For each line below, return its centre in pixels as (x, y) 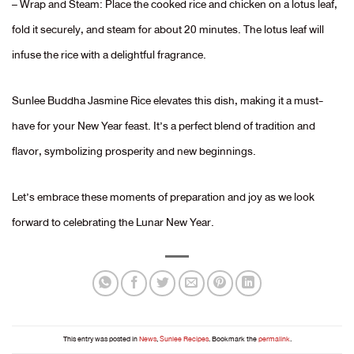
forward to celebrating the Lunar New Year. (113, 222)
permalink (274, 339)
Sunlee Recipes (184, 339)
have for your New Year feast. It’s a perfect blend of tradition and (164, 125)
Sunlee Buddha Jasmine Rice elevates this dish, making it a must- (168, 100)
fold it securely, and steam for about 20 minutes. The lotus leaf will (168, 29)
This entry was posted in (101, 339)
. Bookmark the (233, 339)
